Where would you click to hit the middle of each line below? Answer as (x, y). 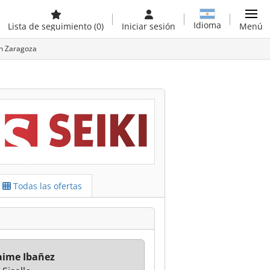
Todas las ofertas (46, 186)
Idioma (207, 25)
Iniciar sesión (149, 26)
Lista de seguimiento (51, 26)
